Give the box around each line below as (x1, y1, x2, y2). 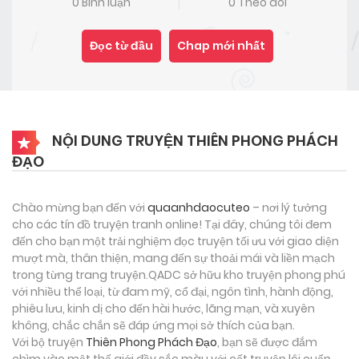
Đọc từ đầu (90, 37, 153, 54)
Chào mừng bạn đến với (12, 199, 147, 216)
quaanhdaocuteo (147, 199, 250, 216)
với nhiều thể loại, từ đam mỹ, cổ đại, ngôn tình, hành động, (12, 283, 333, 300)
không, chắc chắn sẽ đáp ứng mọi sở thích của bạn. (12, 317, 295, 333)
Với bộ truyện (12, 333, 86, 350)
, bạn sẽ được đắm (217, 333, 317, 350)
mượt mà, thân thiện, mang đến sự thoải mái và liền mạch (12, 249, 335, 266)
